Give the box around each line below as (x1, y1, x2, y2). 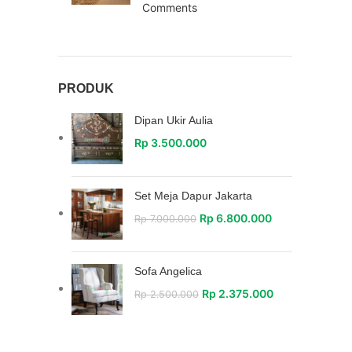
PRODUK (58, 82, 114, 95)
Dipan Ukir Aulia (134, 114, 213, 126)
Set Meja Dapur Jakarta (134, 189, 252, 202)
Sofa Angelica (134, 265, 202, 277)
